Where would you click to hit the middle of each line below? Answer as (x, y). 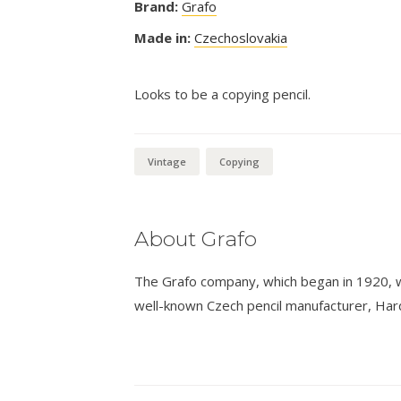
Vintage (166, 161)
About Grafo (195, 239)
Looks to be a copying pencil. (222, 94)
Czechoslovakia (240, 37)
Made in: (162, 37)
